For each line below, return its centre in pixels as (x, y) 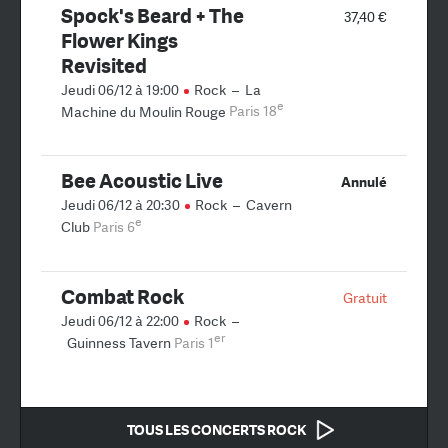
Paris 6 (114, 227)
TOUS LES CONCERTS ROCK (216, 429)
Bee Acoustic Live (142, 181)
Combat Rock (122, 296)
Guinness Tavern (119, 342)
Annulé (364, 182)
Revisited (104, 65)
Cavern (269, 205)
